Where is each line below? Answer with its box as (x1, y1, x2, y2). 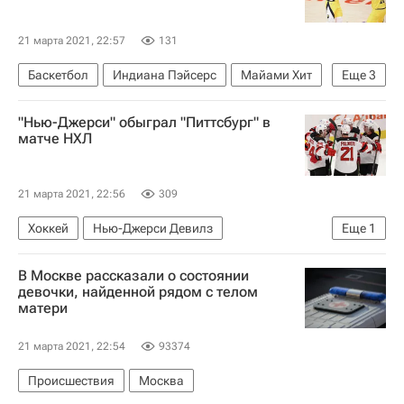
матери (18, 298, 68, 317)
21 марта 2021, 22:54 (18, 340, 125, 353)
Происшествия (28, 373, 115, 388)
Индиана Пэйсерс (113, 68, 216, 82)
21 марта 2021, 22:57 (18, 34, 125, 47)
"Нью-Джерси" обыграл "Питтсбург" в (18, 114, 271, 131)
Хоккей (28, 220, 69, 235)
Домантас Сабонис (28, 96, 140, 110)
